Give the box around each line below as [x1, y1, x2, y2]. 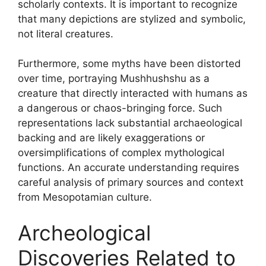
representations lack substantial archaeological [18, 117, 242, 129]
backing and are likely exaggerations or [18, 132, 205, 144]
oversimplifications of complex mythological [18, 147, 224, 159]
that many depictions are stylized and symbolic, [18, 12, 246, 25]
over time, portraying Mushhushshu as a [18, 72, 210, 84]
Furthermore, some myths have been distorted [18, 58, 241, 69]
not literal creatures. [18, 27, 113, 40]
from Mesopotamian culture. [18, 191, 152, 203]
